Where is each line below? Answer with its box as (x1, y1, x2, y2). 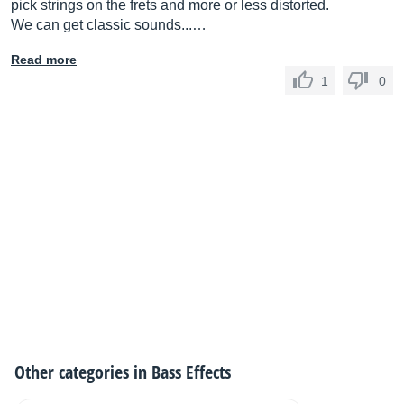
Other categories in (14, 360, 151, 384)
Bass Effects (151, 360, 231, 384)
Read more (11, 52, 77, 67)
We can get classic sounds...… (11, 17, 207, 32)
